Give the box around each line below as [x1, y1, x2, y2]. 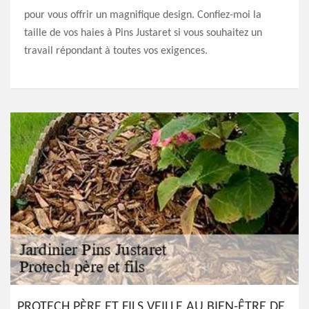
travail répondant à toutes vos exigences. [24, 46, 208, 57]
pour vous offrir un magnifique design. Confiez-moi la [24, 10, 261, 21]
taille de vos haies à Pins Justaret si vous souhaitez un [24, 28, 262, 39]
